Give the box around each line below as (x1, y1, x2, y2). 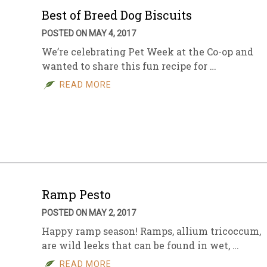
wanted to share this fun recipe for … (42, 60, 216, 72)
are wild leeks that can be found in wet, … (42, 239, 239, 252)
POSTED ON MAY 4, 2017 (42, 29, 136, 38)
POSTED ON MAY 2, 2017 (42, 208, 136, 218)
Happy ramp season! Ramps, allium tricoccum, (42, 225, 261, 237)
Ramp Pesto (42, 187, 111, 202)
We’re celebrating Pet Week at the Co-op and (42, 45, 253, 58)
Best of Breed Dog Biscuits (42, 7, 192, 23)
